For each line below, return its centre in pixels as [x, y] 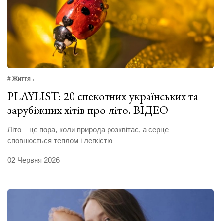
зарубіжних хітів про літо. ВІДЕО [88, 110]
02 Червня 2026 [34, 160]
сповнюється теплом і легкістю [60, 141]
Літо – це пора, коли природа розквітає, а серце [88, 130]
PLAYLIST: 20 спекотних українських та [103, 96]
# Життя [19, 79]
